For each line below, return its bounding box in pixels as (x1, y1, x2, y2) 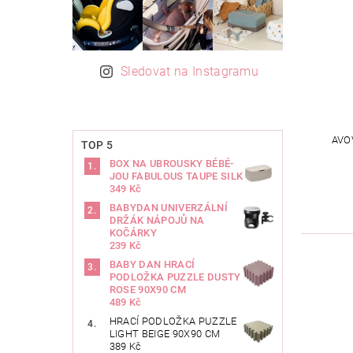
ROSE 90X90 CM (109, 284, 186, 296)
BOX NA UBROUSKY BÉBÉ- (109, 158, 234, 170)
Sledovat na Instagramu (121, 64, 259, 80)
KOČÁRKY (109, 227, 158, 240)
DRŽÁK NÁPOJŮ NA (109, 214, 205, 227)
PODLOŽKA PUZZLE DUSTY (109, 271, 241, 284)
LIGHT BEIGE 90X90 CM (109, 328, 221, 340)
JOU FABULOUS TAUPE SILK (109, 170, 243, 183)
